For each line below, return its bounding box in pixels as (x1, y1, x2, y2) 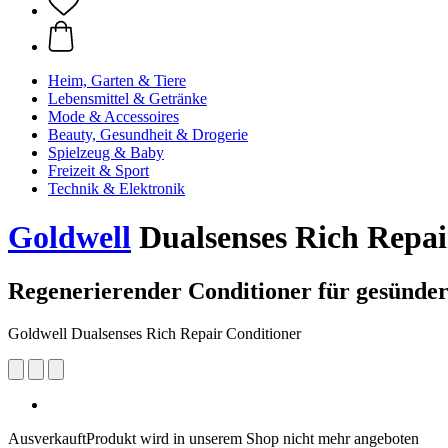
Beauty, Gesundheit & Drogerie (48, 126, 248, 143)
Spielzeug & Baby (48, 144, 164, 161)
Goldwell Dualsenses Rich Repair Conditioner (8, 324, 301, 342)
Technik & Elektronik (48, 180, 185, 197)
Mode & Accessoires (48, 108, 179, 125)
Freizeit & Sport (48, 162, 149, 179)
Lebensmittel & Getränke (48, 90, 207, 107)
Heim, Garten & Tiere (48, 72, 186, 89)
